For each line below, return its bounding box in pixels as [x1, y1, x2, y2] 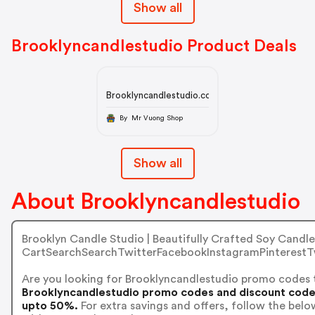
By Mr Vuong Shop [131, 114, 183, 122]
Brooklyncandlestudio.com [105, 90, 219, 100]
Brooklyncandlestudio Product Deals [11, 38, 297, 55]
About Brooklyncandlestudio [11, 191, 300, 214]
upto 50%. [21, 300, 78, 311]
